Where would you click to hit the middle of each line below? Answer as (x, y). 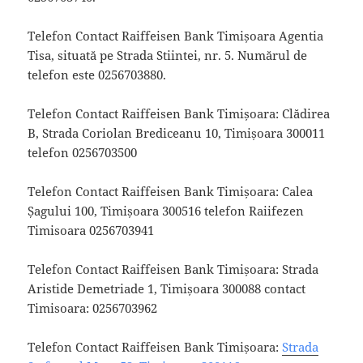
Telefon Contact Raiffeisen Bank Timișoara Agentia (176, 35)
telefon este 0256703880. (97, 74)
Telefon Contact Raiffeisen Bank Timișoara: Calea (171, 191)
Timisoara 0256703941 (91, 230)
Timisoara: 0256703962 (93, 307)
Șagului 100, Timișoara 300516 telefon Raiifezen (166, 210)
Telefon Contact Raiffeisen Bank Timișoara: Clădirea (179, 113)
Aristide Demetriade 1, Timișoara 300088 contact (167, 288)
